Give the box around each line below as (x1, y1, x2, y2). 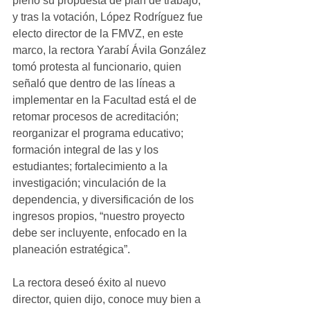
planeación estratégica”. (12, 244, 130, 256)
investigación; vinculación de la (12, 177, 169, 190)
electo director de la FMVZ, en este (12, 28, 186, 40)
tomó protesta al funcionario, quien (12, 61, 184, 73)
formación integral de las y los (12, 144, 161, 156)
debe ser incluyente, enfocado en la (12, 227, 190, 239)
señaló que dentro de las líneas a (12, 77, 178, 90)
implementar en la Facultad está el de (12, 94, 199, 107)
